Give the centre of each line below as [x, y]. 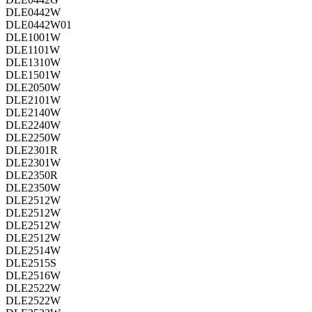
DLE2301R [32, 150]
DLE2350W [33, 188]
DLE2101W [33, 100]
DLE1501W [33, 75]
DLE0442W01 [39, 25]
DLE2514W [33, 251]
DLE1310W [33, 63]
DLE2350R [32, 175]
